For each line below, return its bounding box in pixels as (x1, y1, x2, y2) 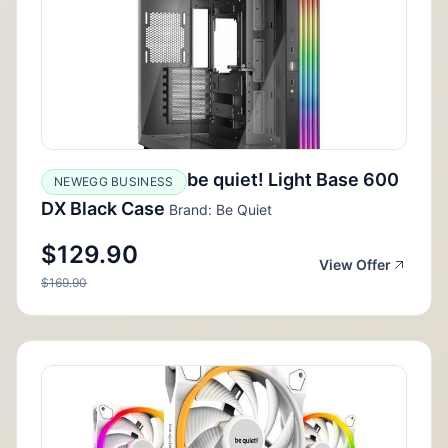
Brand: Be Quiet (165, 200, 272, 218)
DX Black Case (41, 197, 165, 219)
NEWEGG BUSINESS (54, 173, 174, 189)
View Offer (319, 255, 391, 273)
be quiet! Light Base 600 (186, 168, 399, 190)
